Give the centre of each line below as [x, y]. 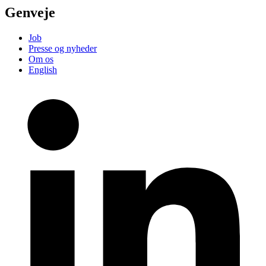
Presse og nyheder [63, 48]
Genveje [30, 13]
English [43, 70]
